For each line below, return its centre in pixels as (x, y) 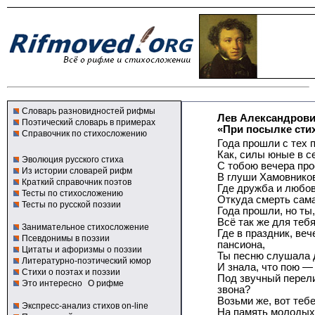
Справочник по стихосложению (84, 134)
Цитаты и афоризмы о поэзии (82, 250)
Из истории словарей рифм (77, 171)
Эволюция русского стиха (73, 160)
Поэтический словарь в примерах (89, 122)
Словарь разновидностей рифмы (89, 111)
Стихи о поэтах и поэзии (71, 272)
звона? (234, 290)
